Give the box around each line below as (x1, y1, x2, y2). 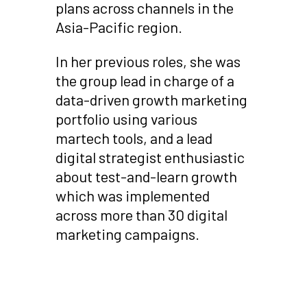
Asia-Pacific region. (55, 17, 182, 36)
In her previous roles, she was (55, 51, 241, 70)
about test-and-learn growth (55, 167, 237, 185)
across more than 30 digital (55, 205, 228, 223)
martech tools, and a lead (55, 128, 212, 147)
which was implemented (55, 186, 210, 204)
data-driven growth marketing (55, 90, 247, 108)
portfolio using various (55, 109, 197, 127)
